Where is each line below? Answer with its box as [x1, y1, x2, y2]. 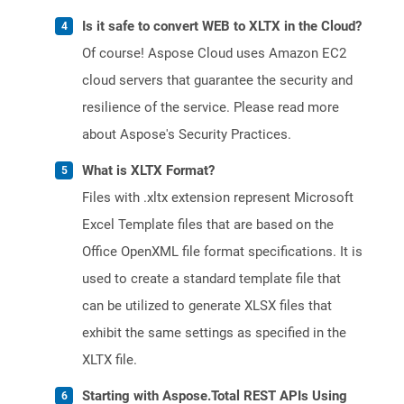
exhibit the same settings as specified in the [82, 325, 346, 342]
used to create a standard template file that [82, 271, 341, 288]
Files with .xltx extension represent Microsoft [82, 189, 353, 207]
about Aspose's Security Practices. [82, 126, 291, 143]
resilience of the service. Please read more [82, 99, 339, 116]
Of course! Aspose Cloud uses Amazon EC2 [82, 45, 346, 62]
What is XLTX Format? [82, 162, 215, 179]
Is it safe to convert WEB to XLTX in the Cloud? [82, 18, 362, 35]
